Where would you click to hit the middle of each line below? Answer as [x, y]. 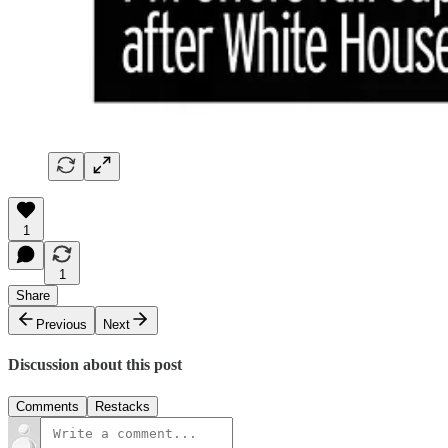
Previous [61, 325]
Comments [47, 406]
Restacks [122, 406]
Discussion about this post [95, 365]
